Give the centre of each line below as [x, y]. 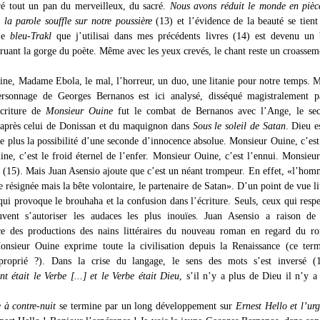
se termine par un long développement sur [146, 306]
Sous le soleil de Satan [239, 126]
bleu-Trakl [31, 36]
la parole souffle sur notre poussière [78, 21]
